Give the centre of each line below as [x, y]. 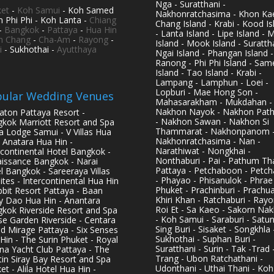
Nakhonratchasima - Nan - [208, 141]
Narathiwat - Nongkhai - [203, 150]
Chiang [102, 20]
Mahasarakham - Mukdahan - [213, 102]
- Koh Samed [87, 10]
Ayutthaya [76, 49]
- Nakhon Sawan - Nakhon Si [212, 121]
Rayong [93, 39]
